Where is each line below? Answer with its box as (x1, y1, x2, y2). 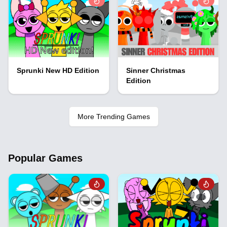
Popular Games (8, 153, 83, 164)
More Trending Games (77, 112, 150, 121)
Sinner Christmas (126, 66, 185, 75)
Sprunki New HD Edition (17, 66, 99, 75)
